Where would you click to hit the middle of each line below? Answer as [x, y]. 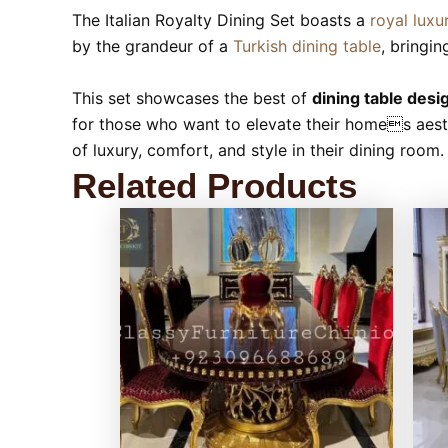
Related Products [214, 185]
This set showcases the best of [192, 97]
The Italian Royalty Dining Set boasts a [221, 20]
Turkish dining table [307, 46]
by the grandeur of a [152, 46]
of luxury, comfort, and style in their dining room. [258, 149]
